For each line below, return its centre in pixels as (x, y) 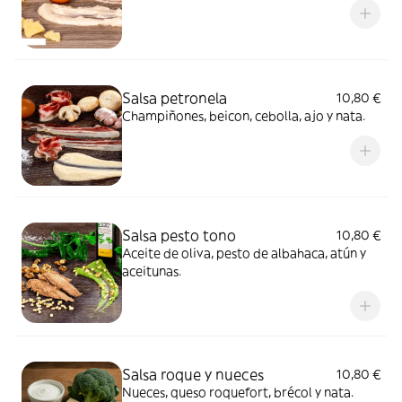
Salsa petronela (175, 98)
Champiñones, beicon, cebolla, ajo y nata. (244, 116)
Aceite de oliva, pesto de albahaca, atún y (244, 253)
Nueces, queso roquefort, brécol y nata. (238, 392)
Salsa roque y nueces (193, 374)
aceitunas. (152, 271)
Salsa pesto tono (179, 235)
